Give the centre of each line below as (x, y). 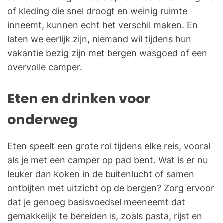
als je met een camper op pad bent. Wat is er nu (108, 160)
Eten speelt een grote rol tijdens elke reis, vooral (109, 146)
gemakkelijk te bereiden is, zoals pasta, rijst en (105, 216)
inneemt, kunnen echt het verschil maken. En (103, 25)
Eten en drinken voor (79, 99)
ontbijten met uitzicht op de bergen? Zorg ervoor (111, 188)
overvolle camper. (45, 67)
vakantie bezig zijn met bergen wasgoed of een (107, 53)
